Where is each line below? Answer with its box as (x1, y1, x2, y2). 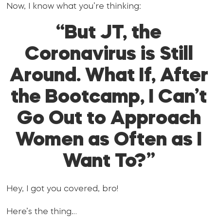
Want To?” (62, 152, 155, 172)
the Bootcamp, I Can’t (11, 88, 207, 108)
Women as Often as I (16, 131, 202, 151)
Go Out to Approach (17, 109, 201, 129)
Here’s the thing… (6, 208, 77, 217)
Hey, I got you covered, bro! (6, 185, 119, 194)
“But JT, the (56, 24, 162, 44)
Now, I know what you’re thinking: (6, 2, 142, 11)
